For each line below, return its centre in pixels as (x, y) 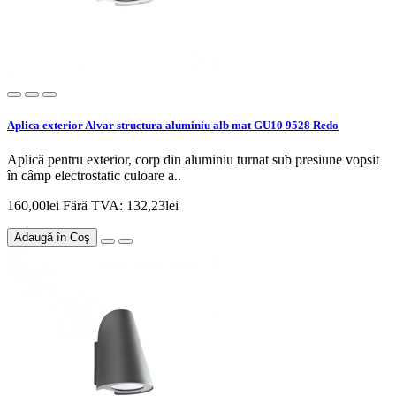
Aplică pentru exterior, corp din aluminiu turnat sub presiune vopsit (193, 159)
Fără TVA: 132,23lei (121, 205)
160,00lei (35, 205)
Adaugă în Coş (52, 237)
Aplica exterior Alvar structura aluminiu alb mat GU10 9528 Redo (173, 125)
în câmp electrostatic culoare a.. (94, 175)
